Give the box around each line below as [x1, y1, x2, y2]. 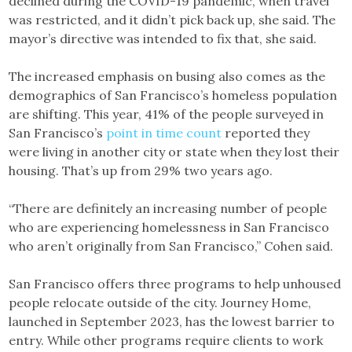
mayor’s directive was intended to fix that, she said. [9, 30, 317, 46]
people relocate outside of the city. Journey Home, [9, 294, 312, 310]
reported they [222, 124, 310, 141]
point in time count [106, 124, 222, 141]
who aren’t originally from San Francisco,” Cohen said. [9, 237, 337, 254]
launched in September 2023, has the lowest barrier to [9, 313, 335, 329]
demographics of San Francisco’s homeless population [9, 86, 338, 103]
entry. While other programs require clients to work [9, 332, 324, 348]
